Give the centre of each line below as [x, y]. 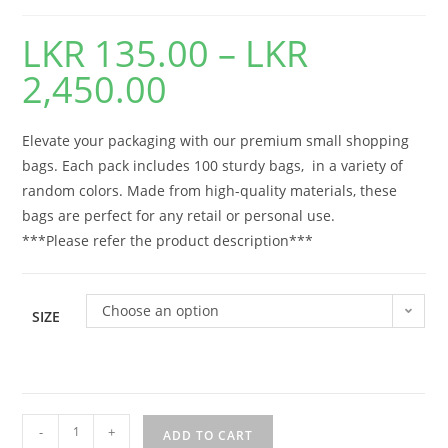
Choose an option [161, 310]
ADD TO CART [208, 435]
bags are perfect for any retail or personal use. [179, 215]
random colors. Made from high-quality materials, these [210, 190]
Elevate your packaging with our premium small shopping [216, 140]
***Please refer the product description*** [168, 240]
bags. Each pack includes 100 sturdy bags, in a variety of [213, 165]
